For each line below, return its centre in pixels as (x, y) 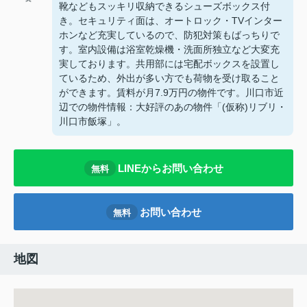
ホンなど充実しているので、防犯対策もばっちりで (169, 35)
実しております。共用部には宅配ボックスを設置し (169, 64)
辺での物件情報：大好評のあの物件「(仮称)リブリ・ (173, 107)
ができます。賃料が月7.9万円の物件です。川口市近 (171, 93)
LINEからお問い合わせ (170, 168)
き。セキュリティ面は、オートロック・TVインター (171, 21)
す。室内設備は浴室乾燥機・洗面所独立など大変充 (169, 50)
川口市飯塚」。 (93, 122)
